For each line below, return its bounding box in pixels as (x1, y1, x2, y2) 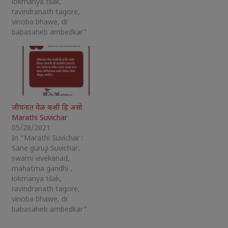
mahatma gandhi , (11, 164, 72, 174)
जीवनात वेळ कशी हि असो (11, 103, 82, 113)
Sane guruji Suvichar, (11, 144, 80, 154)
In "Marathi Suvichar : (11, 134, 83, 144)
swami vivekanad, (11, 154, 70, 164)
